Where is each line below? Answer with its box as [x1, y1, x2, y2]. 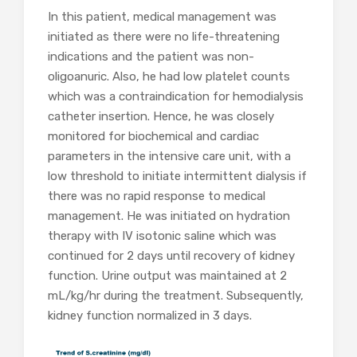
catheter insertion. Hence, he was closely [48, 109, 274, 124]
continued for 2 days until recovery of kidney [48, 249, 295, 264]
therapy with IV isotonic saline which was [48, 229, 277, 244]
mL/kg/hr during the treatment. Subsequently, [48, 288, 304, 304]
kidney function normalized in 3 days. [48, 308, 255, 324]
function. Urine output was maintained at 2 [48, 269, 287, 284]
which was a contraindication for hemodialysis [48, 89, 304, 104]
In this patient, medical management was [48, 10, 277, 25]
